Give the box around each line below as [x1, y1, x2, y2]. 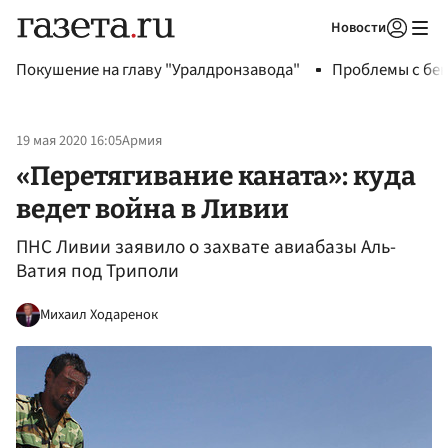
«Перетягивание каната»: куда [16, 159, 416, 192]
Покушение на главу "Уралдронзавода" [16, 58, 300, 82]
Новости [331, 17, 386, 38]
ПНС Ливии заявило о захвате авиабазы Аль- [16, 233, 396, 262]
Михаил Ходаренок [40, 303, 158, 325]
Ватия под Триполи [16, 257, 179, 286]
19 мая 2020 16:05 [16, 130, 122, 152]
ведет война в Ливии [16, 192, 289, 225]
